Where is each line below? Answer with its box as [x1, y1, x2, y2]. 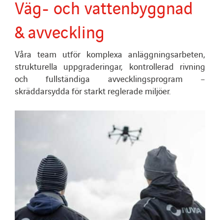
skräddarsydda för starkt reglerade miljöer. [14, 84, 171, 97]
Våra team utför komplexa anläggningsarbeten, [14, 48, 206, 60]
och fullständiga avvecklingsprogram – [14, 72, 206, 85]
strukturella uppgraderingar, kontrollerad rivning [14, 60, 206, 73]
